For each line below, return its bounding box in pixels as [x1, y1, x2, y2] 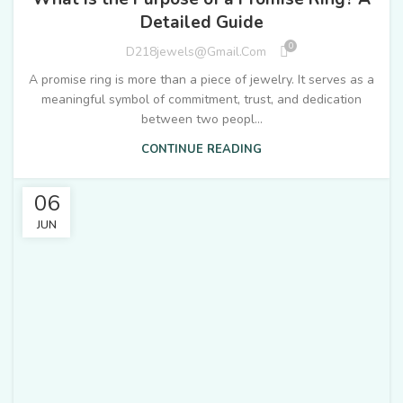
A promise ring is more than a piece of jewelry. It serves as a [29, 70, 374, 88]
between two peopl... [140, 110, 263, 128]
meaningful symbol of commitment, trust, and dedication [41, 90, 362, 108]
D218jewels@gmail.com [126, 43, 266, 61]
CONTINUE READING [141, 140, 262, 157]
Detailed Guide [139, 10, 264, 34]
